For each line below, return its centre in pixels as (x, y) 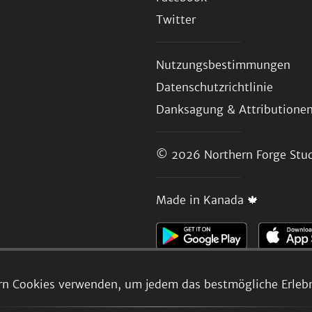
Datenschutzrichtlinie (214, 87)
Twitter (176, 19)
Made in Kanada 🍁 (207, 200)
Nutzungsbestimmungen (223, 65)
